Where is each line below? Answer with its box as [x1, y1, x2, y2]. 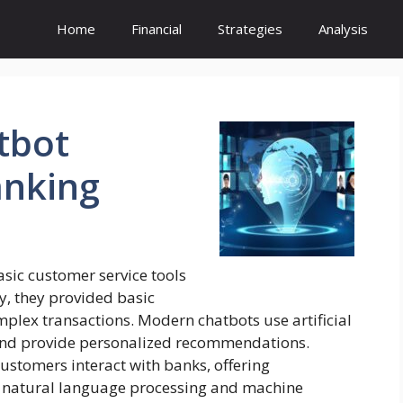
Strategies [218, 20, 282, 38]
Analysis [318, 20, 368, 38]
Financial [131, 20, 182, 38]
